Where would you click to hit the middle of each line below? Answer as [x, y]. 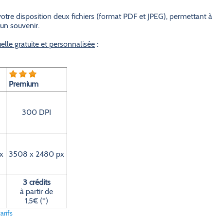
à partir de [36, 191]
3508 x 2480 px [36, 154]
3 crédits [36, 182]
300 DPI [36, 112]
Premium [24, 84]
